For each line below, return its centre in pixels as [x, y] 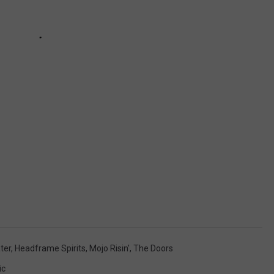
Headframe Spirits [50, 248]
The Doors [153, 248]
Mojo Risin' [109, 248]
